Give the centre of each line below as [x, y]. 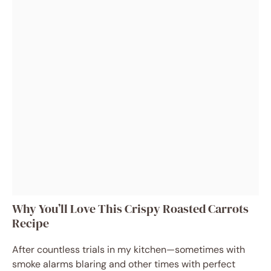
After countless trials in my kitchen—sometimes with [129, 250]
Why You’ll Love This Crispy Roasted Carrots [130, 209]
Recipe [31, 223]
